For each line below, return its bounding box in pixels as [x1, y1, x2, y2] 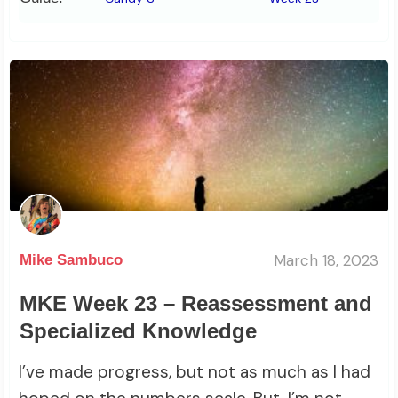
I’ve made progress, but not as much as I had [19, 360, 370, 383]
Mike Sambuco [20, 251, 123, 268]
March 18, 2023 [274, 251, 378, 271]
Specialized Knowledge [20, 318, 257, 343]
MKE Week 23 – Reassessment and [20, 291, 372, 315]
